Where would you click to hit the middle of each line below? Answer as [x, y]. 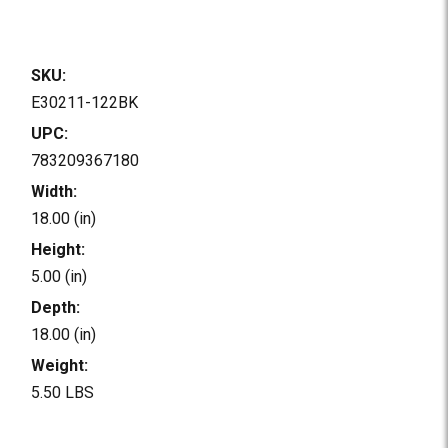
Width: [54, 191]
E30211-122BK [85, 102]
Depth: [56, 307]
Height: [58, 249]
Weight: [60, 365]
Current [66, 433]
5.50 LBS [63, 392]
